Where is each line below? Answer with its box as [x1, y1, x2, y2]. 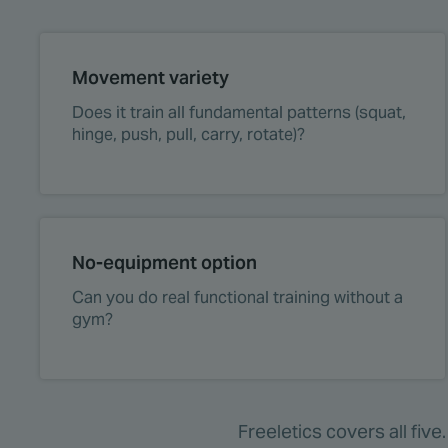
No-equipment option [72, 251, 257, 275]
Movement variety [72, 66, 229, 90]
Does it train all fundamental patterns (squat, [72, 102, 406, 124]
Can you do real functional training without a [72, 287, 403, 309]
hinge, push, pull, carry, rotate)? [72, 124, 305, 146]
